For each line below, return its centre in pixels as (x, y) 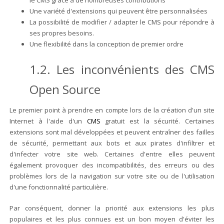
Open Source (65, 89)
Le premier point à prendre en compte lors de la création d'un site (112, 110)
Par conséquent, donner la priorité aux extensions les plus (112, 208)
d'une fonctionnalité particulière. (59, 187)
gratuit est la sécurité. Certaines (157, 121)
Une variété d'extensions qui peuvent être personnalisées (119, 11)
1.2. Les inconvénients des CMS (122, 69)
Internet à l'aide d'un (48, 121)
